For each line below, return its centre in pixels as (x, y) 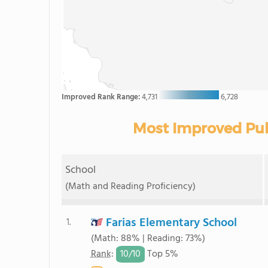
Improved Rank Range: (102, 97)
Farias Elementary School (171, 223)
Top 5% (161, 255)
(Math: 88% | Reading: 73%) (148, 239)
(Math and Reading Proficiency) (131, 187)
